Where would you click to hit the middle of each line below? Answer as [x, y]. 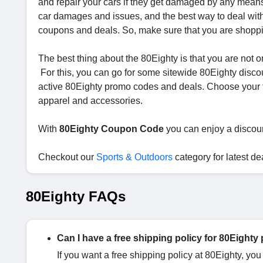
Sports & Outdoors [134, 157]
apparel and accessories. [92, 101]
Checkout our [67, 157]
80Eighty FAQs [76, 196]
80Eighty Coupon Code [112, 129]
